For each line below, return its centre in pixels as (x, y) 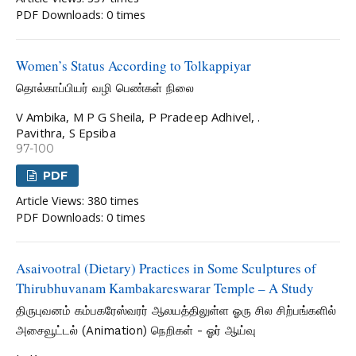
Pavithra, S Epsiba (66, 132)
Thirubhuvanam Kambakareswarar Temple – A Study (165, 288)
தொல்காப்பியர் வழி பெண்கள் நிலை (105, 89)
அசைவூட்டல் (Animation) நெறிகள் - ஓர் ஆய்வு (136, 330)
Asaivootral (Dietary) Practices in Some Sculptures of (166, 268)
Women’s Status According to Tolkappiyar (133, 66)
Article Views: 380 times (77, 200)
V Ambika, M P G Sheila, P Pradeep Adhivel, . (138, 116)
